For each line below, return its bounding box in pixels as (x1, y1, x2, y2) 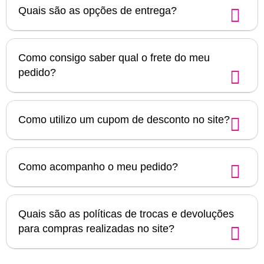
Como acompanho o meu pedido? (18, 160, 178, 173)
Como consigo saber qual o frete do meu (18, 51, 210, 64)
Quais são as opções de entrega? (18, 4, 177, 16)
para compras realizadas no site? (18, 222, 174, 235)
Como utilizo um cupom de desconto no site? (18, 113, 230, 126)
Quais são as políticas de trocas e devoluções (18, 207, 234, 220)
